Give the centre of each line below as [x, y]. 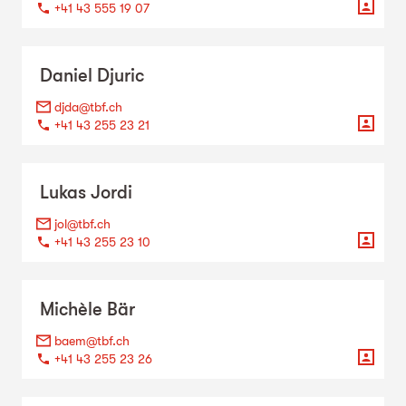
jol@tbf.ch [82, 223]
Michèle [71, 309]
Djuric [121, 75]
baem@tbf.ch [92, 340]
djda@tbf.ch [88, 106]
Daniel [66, 75]
